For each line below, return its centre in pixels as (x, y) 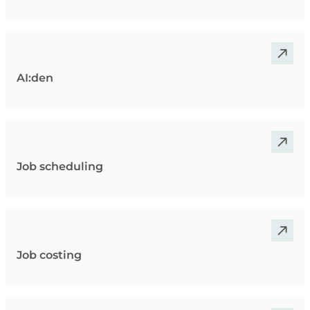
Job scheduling (60, 166)
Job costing (49, 255)
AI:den (35, 77)
